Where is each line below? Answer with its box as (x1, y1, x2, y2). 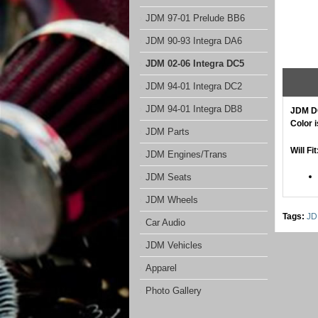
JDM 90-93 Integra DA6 (146, 35, 242, 46)
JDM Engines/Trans (146, 149, 227, 160)
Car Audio (146, 217, 185, 228)
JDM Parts (146, 126, 190, 137)
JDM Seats (146, 172, 192, 182)
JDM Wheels (146, 194, 198, 205)
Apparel (146, 263, 177, 273)
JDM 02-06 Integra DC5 (146, 58, 244, 69)
